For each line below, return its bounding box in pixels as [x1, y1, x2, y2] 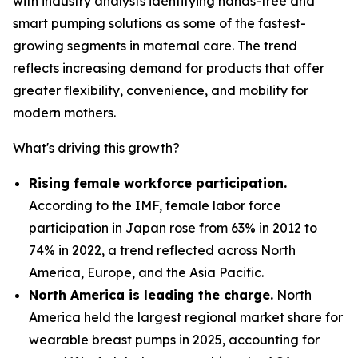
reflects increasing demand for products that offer [13, 60, 324, 76]
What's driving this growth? [13, 140, 180, 156]
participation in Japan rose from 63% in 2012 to [29, 220, 317, 236]
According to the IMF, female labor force [29, 197, 281, 213]
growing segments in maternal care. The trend [13, 38, 297, 54]
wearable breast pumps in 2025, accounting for [29, 332, 320, 348]
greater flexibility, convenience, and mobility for [13, 82, 308, 98]
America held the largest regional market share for [29, 309, 343, 325]
